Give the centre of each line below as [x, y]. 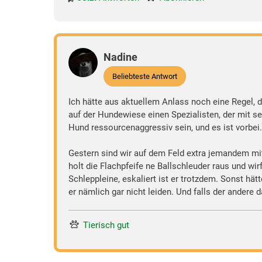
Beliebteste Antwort [145, 76]
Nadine [120, 57]
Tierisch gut [106, 225]
